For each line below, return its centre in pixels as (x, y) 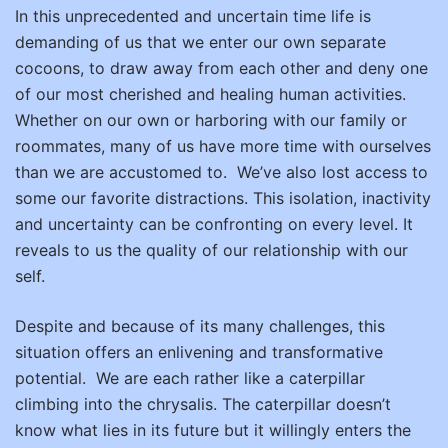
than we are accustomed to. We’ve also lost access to (221, 172)
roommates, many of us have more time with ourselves (223, 146)
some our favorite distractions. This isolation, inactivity (223, 198)
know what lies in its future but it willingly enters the (213, 430)
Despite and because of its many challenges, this (200, 326)
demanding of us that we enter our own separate (200, 42)
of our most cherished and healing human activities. (210, 94)
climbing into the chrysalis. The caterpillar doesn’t (203, 404)
